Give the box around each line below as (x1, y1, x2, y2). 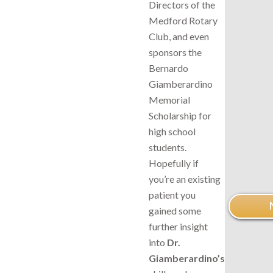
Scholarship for (149, 109, 211, 121)
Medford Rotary (149, 14, 218, 26)
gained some (149, 204, 201, 216)
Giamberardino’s (149, 252, 225, 264)
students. (149, 141, 186, 153)
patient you (149, 188, 196, 200)
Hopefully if (149, 157, 199, 169)
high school (149, 125, 196, 137)
